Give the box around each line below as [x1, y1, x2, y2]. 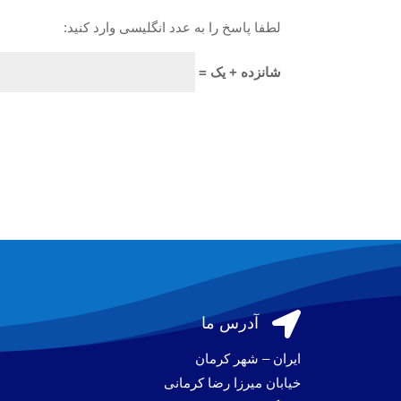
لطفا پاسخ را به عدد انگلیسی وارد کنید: [63, 19, 281, 35]
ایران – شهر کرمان [194, 351, 301, 367]
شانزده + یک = [194, 64, 281, 80]
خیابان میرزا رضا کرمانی [163, 375, 301, 391]
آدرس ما [200, 314, 259, 333]
